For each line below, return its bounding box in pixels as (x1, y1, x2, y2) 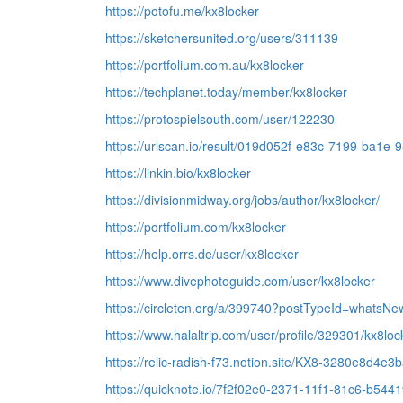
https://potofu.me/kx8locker (105, 2, 259, 20)
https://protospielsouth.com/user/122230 (105, 110, 335, 128)
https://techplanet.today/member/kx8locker (105, 83, 347, 101)
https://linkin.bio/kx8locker (105, 164, 251, 182)
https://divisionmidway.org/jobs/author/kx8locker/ (105, 191, 380, 209)
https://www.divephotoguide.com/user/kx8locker (105, 272, 375, 290)
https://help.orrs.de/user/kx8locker (105, 245, 299, 263)
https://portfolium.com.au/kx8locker (105, 56, 304, 74)
